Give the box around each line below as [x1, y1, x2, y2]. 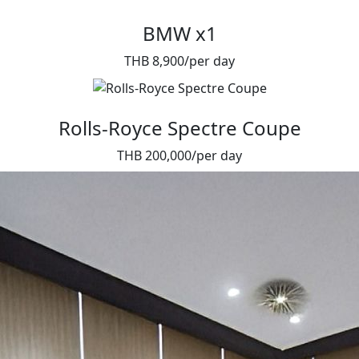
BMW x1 [142, 20, 217, 47]
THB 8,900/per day [124, 52, 235, 71]
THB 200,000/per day [117, 147, 242, 165]
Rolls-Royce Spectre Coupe [58, 115, 301, 142]
